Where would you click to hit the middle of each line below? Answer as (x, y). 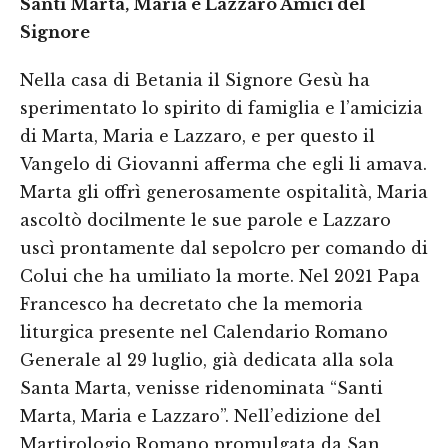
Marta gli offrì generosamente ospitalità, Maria (224, 192)
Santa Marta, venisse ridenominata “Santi (201, 388)
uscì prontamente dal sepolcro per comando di (224, 248)
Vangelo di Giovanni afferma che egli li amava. (223, 164)
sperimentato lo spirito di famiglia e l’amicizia (221, 108)
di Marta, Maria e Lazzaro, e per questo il (197, 136)
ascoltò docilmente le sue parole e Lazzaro (205, 220)
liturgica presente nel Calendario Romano (204, 332)
